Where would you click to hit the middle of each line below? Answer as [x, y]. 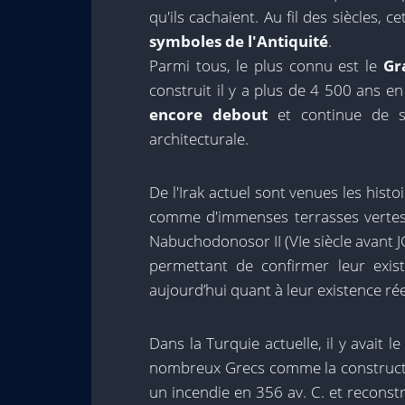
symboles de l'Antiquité [239, 41]
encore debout [208, 114]
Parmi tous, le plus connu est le [266, 66]
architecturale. [199, 139]
